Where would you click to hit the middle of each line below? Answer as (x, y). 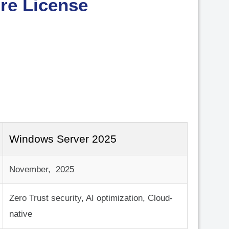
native (21, 214)
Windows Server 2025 (63, 139)
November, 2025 (42, 170)
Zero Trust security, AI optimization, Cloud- (91, 198)
